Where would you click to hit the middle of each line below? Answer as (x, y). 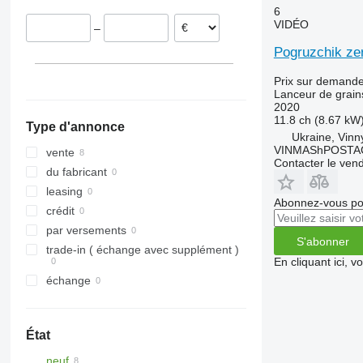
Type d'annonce (75, 127)
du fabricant (76, 172)
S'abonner (322, 241)
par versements (86, 231)
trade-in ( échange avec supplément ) (142, 250)
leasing (64, 192)
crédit (60, 211)
